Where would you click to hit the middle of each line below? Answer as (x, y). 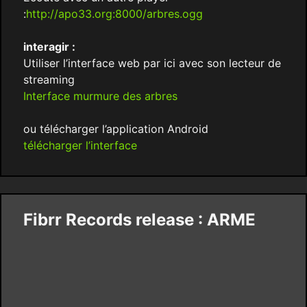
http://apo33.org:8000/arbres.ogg (114, 14)
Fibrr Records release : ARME (139, 220)
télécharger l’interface (80, 146)
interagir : (49, 47)
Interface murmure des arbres (100, 96)
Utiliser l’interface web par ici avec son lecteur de (152, 63)
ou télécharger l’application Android (115, 129)
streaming (49, 80)
